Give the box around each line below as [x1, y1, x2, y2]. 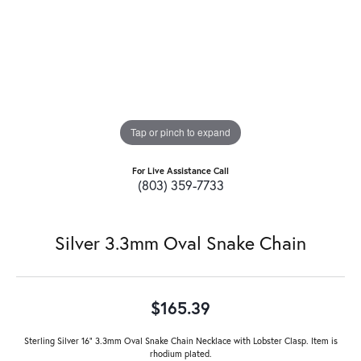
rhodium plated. [149, 346, 212, 359]
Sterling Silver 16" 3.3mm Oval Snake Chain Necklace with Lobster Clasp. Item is [23, 334, 338, 346]
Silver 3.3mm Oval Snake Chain [55, 230, 306, 255]
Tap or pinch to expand [131, 125, 230, 139]
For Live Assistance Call [132, 164, 229, 176]
